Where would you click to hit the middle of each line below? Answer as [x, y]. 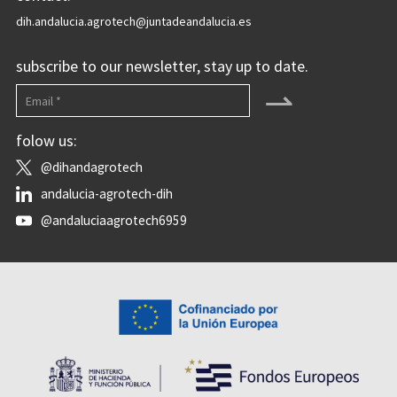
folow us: [46, 140]
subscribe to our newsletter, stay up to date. [162, 66]
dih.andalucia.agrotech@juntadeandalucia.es [133, 21]
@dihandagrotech [91, 167]
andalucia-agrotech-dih [106, 194]
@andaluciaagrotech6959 [113, 220]
